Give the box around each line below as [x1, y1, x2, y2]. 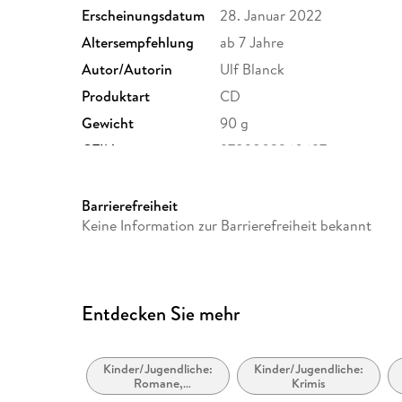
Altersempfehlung [82, 31, 195, 52]
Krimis [292, 374, 327, 393]
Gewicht [82, 112, 135, 133]
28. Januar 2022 [220, 4, 323, 25]
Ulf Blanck [220, 58, 285, 79]
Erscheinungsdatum [82, 4, 205, 25]
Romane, [133, 374, 183, 393]
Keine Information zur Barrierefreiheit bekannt [82, 214, 372, 235]
